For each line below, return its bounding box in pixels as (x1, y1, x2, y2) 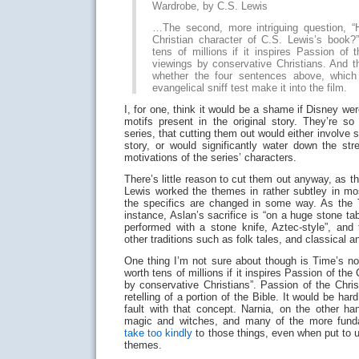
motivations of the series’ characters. (124, 151, 296, 163)
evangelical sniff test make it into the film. (152, 82, 347, 94)
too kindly (147, 327, 193, 339)
